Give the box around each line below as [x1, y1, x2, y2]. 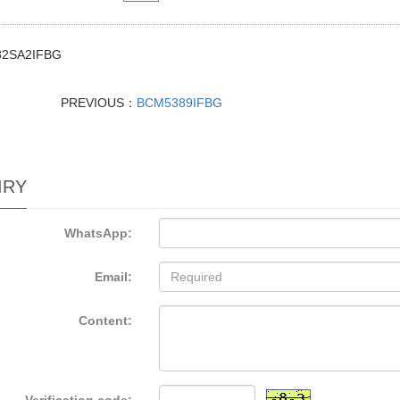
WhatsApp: [64, 226, 133, 240]
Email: [95, 270, 133, 284]
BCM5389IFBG [136, 96, 222, 110]
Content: [79, 313, 133, 328]
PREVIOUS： [60, 96, 137, 110]
